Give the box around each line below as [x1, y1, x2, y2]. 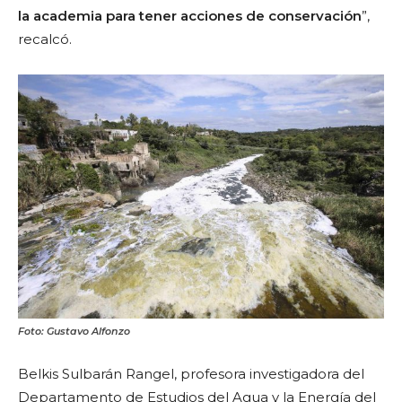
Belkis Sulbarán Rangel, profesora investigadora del [18, 364, 364, 382]
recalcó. [18, 30, 72, 48]
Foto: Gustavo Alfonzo [18, 324, 130, 337]
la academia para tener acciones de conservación [18, 6, 362, 24]
